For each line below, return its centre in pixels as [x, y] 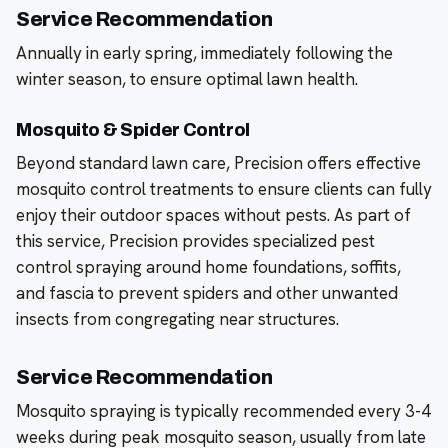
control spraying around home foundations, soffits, [208, 267]
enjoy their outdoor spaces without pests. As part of [213, 215]
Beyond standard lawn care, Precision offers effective [218, 163]
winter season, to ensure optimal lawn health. [187, 79]
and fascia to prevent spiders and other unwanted [207, 293]
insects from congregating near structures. [177, 319]
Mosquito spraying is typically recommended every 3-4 [223, 411]
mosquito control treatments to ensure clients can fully [224, 189]
